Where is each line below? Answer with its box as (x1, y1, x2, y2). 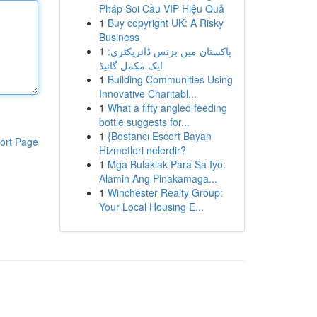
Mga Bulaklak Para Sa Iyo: (107, 157, 226, 171)
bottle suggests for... (98, 115, 190, 129)
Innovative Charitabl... (98, 86, 197, 100)
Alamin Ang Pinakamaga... (98, 171, 217, 185)
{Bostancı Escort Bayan (107, 129, 212, 143)
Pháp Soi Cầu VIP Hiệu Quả (98, 1, 224, 16)
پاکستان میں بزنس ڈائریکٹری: (107, 44, 231, 58)
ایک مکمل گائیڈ (98, 58, 163, 72)
